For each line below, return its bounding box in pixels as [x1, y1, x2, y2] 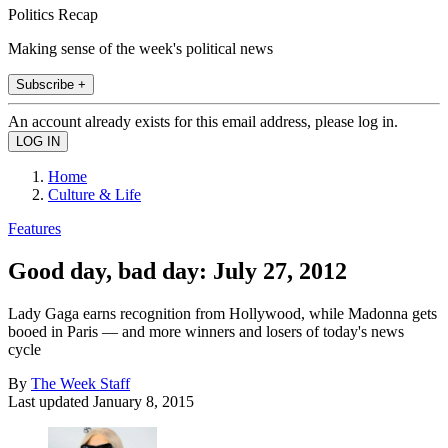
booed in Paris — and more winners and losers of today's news [8, 322, 404, 340]
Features [8, 219, 61, 237]
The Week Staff [31, 374, 130, 392]
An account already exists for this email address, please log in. [8, 112, 398, 130]
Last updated [8, 392, 93, 410]
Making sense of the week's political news [8, 39, 273, 57]
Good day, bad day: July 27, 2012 [8, 257, 347, 284]
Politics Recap [8, 5, 98, 23]
